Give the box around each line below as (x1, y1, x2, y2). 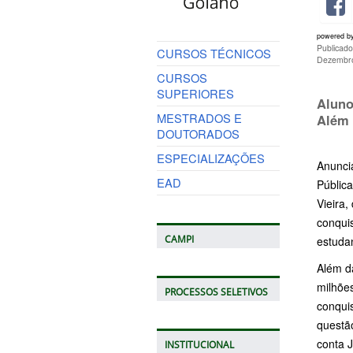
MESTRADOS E (156, 109, 242, 126)
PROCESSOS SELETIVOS (164, 285, 268, 298)
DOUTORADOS (156, 124, 240, 142)
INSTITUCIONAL (164, 338, 234, 351)
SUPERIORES (156, 84, 234, 102)
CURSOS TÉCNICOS (156, 44, 271, 61)
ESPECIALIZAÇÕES (156, 149, 265, 166)
